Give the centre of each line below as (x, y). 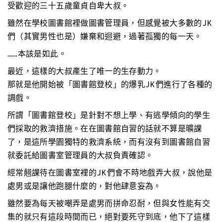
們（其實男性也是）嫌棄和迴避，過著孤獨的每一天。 (105, 36)
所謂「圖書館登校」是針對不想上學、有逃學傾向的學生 (109, 115)
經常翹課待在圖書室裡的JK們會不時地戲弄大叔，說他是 (110, 173)
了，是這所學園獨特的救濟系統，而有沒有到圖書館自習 (109, 142)
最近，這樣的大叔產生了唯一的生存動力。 (84, 71)
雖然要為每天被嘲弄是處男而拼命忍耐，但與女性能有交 (109, 203)
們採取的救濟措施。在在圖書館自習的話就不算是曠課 (105, 129)
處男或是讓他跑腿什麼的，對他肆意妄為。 (84, 186)
